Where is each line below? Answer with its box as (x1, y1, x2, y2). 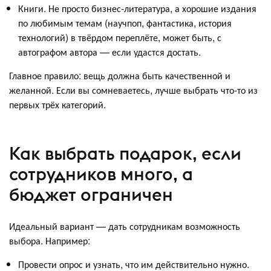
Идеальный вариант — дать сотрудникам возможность (9, 218, 240, 233)
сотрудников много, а (9, 163, 193, 186)
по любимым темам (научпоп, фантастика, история (18, 15, 232, 30)
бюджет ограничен (9, 183, 173, 206)
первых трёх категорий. (9, 97, 106, 111)
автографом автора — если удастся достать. (18, 44, 201, 59)
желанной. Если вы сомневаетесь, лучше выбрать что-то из (9, 82, 258, 97)
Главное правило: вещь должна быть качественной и (9, 68, 230, 82)
